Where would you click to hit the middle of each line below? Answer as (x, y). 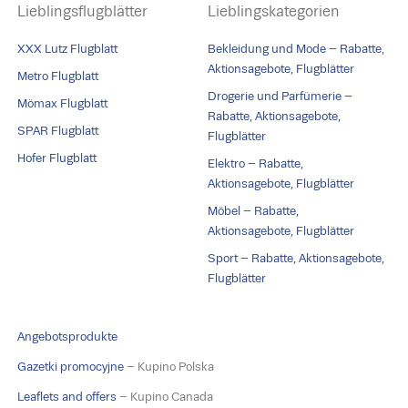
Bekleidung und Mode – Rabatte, (296, 49)
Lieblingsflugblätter (83, 12)
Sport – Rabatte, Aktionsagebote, (296, 259)
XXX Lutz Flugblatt (68, 49)
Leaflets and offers (67, 397)
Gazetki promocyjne (71, 367)
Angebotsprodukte (68, 337)
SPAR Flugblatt (58, 131)
